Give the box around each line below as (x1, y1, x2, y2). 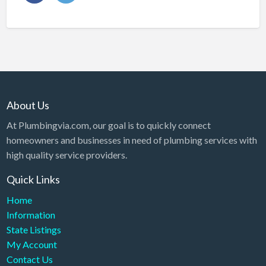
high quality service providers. (6, 149, 127, 161)
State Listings (6, 223, 61, 235)
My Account (6, 238, 57, 250)
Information (6, 208, 55, 220)
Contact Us (6, 253, 53, 265)
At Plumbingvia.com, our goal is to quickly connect (6, 119, 211, 131)
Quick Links (6, 173, 60, 186)
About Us (6, 98, 49, 112)
